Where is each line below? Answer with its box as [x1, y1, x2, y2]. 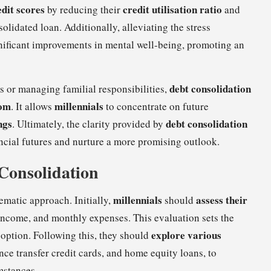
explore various [151, 227, 221, 243]
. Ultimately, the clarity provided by [12, 116, 166, 131]
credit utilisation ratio [123, 1, 222, 17]
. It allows [11, 99, 54, 113]
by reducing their [45, 2, 123, 16]
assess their [196, 192, 247, 207]
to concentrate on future [103, 99, 209, 113]
